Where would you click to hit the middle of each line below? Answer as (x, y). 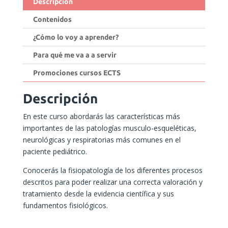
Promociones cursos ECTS (77, 73)
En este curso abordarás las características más (101, 116)
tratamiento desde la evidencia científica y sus (98, 193)
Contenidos (52, 19)
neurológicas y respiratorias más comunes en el (102, 139)
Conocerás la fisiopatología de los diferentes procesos (112, 170)
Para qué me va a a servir (75, 55)
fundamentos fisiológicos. (65, 205)
